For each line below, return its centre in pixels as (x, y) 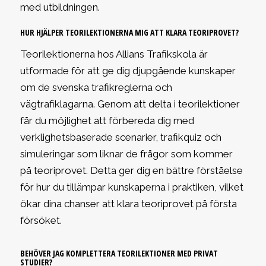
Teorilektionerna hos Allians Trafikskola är (114, 54)
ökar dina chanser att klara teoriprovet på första (128, 203)
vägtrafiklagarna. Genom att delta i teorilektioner (130, 104)
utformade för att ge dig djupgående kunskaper (128, 70)
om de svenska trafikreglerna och (96, 87)
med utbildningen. (60, 7)
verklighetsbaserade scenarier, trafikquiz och (121, 137)
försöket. (41, 220)
